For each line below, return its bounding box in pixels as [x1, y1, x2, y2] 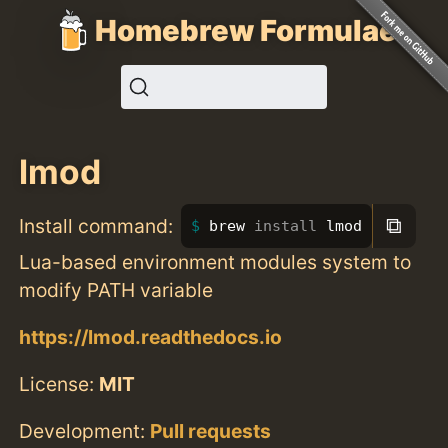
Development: [19, 419, 151, 444]
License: [19, 371, 100, 396]
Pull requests [150, 419, 272, 444]
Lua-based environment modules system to [19, 249, 412, 274]
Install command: [19, 213, 174, 238]
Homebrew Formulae [95, 12, 397, 48]
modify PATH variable [19, 277, 214, 302]
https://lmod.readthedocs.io [19, 324, 283, 349]
